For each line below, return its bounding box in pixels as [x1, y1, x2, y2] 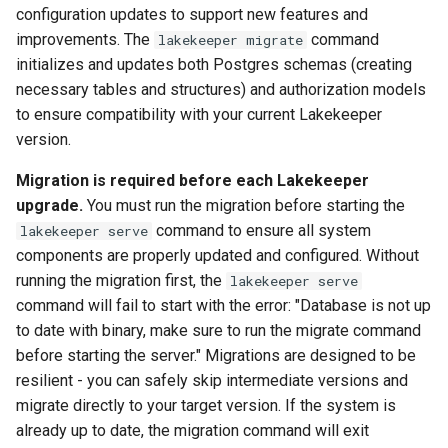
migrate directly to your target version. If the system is [16, 396, 396, 416]
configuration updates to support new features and [16, 5, 368, 25]
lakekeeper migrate [158, 31, 303, 50]
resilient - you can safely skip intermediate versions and [16, 371, 408, 391]
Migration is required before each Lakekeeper [16, 171, 369, 191]
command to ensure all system [152, 221, 371, 241]
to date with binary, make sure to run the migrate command [16, 321, 421, 341]
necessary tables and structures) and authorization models [16, 80, 426, 100]
